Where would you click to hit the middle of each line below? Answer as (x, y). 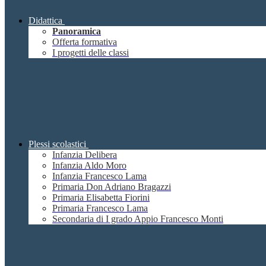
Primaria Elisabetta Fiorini (101, 198)
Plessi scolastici (57, 144)
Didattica (45, 21)
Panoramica (77, 31)
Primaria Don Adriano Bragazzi (112, 187)
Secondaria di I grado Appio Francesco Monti (138, 219)
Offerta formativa (85, 42)
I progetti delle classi (91, 53)
